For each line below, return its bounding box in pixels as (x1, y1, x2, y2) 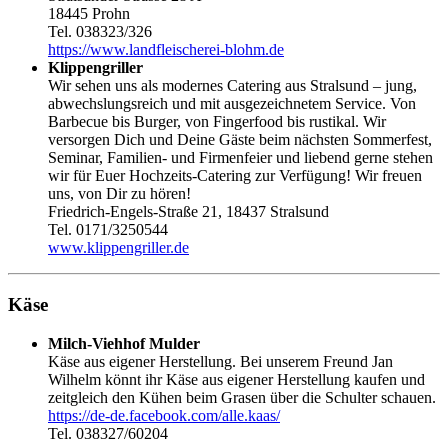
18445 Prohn (48, 5, 130, 23)
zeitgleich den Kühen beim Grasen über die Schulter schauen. (48, 388, 436, 406)
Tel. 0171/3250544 (48, 221, 168, 239)
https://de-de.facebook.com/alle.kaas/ (48, 406, 280, 424)
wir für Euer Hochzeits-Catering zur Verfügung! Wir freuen (48, 167, 422, 185)
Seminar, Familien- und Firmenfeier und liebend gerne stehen (48, 149, 433, 167)
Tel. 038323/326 (48, 23, 152, 41)
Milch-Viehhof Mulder (48, 334, 200, 352)
